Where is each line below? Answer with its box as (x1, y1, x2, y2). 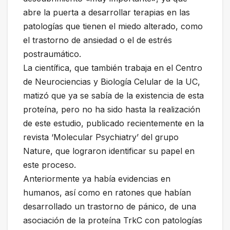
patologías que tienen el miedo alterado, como (23, 21, 203, 32)
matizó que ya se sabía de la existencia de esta (23, 90, 204, 101)
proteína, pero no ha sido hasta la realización (23, 104, 200, 115)
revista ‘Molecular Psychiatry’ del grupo (23, 132, 179, 143)
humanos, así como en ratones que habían (23, 187, 191, 198)
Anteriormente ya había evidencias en (23, 174, 170, 184)
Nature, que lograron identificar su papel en (23, 146, 195, 157)
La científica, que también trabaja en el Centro (23, 63, 202, 73)
